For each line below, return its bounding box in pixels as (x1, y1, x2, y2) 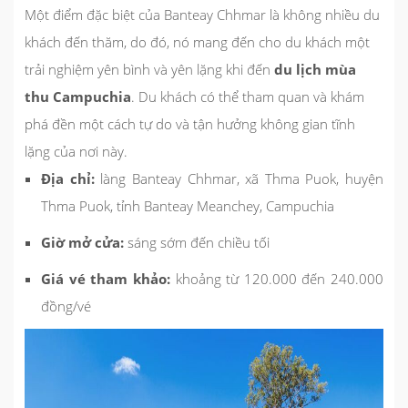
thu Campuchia (25, 87, 131, 106)
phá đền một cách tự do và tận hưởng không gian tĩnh (25, 114, 355, 133)
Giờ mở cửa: (41, 232, 124, 251)
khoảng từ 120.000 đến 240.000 (175, 269, 383, 288)
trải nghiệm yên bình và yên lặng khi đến (25, 59, 270, 78)
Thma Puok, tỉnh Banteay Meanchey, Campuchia (41, 196, 334, 215)
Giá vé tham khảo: (41, 269, 170, 288)
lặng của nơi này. (25, 141, 127, 160)
